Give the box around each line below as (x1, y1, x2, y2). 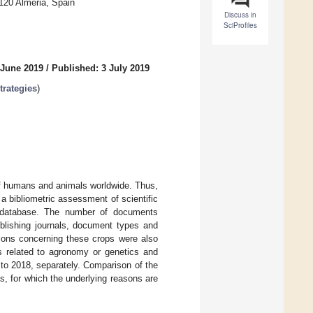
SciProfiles (224, 20, 257, 31)
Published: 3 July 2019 (52, 63, 150, 74)
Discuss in (224, 10, 256, 20)
